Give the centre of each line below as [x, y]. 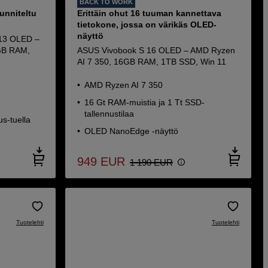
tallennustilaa [109, 114]
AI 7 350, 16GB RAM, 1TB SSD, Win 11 [151, 62]
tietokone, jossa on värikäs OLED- [147, 25]
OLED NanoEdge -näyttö [131, 131]
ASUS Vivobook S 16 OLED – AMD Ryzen [156, 50]
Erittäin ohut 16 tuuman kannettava [149, 13]
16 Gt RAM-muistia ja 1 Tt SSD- [144, 102]
